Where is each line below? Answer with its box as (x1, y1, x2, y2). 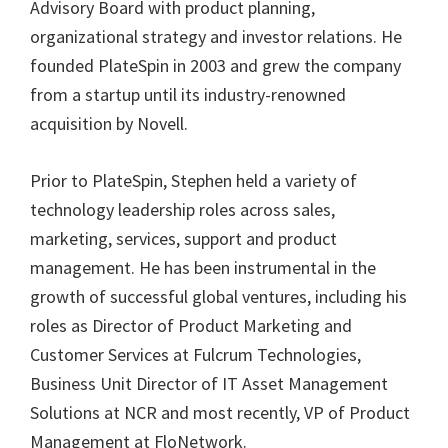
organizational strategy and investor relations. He (30, 25, 402, 48)
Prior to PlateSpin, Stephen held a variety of (30, 169, 357, 192)
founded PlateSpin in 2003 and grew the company (30, 54, 401, 77)
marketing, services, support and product (30, 227, 337, 250)
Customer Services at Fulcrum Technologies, (30, 343, 361, 366)
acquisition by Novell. (30, 112, 188, 135)
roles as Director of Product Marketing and (30, 314, 352, 337)
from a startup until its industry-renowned (30, 83, 346, 106)
